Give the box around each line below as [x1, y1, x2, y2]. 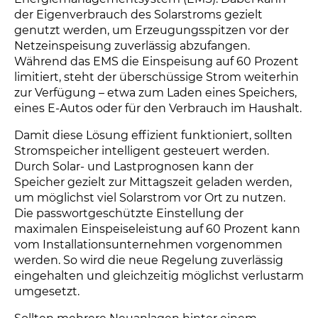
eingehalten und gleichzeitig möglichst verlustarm [14, 269, 304, 283]
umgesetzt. [14, 285, 79, 298]
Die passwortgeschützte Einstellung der [14, 207, 243, 220]
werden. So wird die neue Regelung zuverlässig [14, 253, 283, 267]
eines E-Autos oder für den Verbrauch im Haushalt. [14, 102, 302, 115]
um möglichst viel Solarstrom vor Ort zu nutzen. [14, 191, 285, 204]
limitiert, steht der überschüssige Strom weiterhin [14, 70, 299, 84]
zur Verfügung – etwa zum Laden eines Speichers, [14, 86, 297, 99]
